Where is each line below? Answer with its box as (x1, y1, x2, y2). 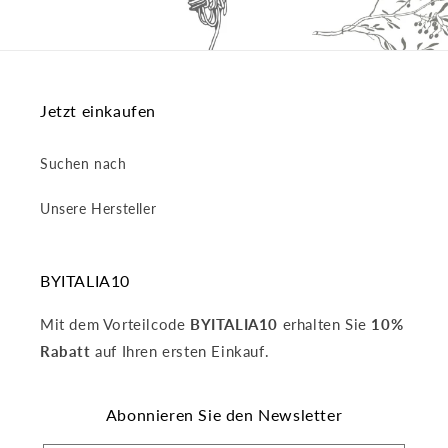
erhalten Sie (278, 315, 372, 334)
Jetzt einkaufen (40, 101, 156, 121)
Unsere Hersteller (40, 200, 157, 218)
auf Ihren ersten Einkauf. (90, 342, 270, 361)
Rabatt (40, 342, 91, 361)
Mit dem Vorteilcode (40, 315, 190, 334)
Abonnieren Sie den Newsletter (105, 405, 343, 425)
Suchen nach (40, 155, 127, 173)
